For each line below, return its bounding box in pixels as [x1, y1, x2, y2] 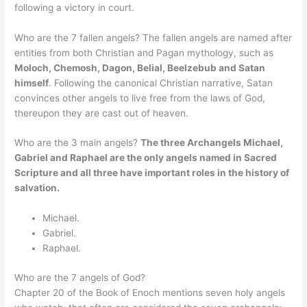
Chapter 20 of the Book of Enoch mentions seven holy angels [14, 286, 286, 298]
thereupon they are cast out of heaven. [14, 107, 189, 119]
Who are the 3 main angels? [14, 137, 141, 149]
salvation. [14, 182, 60, 194]
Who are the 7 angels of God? [14, 271, 146, 283]
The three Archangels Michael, [140, 137, 284, 149]
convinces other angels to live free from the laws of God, [14, 92, 266, 103]
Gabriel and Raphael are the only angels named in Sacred [14, 152, 278, 164]
